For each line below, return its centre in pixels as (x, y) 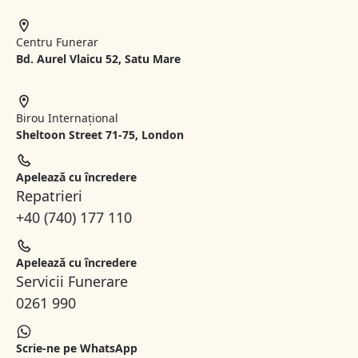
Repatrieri (49, 196)
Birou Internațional (67, 118)
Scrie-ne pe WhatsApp (77, 348)
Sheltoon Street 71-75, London (100, 135)
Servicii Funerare (72, 282)
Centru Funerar (57, 42)
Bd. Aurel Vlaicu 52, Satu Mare (98, 59)
